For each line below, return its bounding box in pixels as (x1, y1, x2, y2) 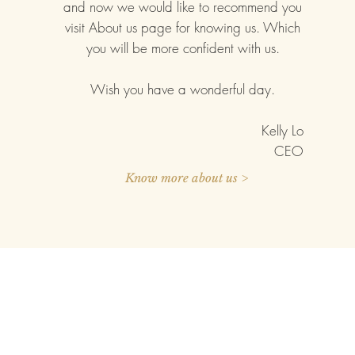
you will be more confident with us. (86, 39, 280, 57)
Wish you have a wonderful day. (90, 80, 276, 98)
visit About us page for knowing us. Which (65, 18, 301, 36)
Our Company (107, 311, 185, 326)
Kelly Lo (261, 121, 304, 139)
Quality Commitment (107, 331, 224, 346)
